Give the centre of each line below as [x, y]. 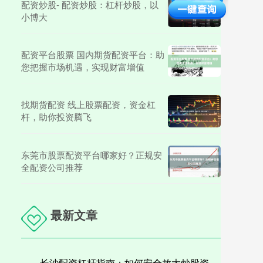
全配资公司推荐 [52, 167]
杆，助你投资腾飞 [56, 116]
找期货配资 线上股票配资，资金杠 [88, 104]
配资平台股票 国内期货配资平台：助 [93, 54]
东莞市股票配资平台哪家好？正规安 [92, 154]
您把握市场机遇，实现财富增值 [83, 66]
